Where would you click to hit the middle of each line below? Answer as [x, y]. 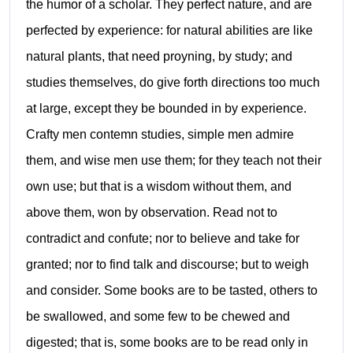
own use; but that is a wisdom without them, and [158, 187]
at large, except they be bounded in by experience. [166, 109]
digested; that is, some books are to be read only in [167, 343]
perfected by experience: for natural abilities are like [169, 31]
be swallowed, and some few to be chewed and [158, 317]
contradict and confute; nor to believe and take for [162, 239]
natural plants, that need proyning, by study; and [159, 57]
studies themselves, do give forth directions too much [173, 83]
